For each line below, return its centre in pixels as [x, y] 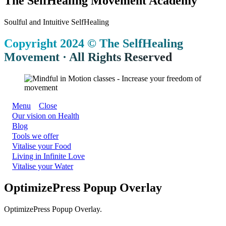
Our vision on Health [46, 116]
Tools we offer [35, 136]
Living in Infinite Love [48, 156]
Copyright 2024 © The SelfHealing [94, 44]
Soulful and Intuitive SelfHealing [56, 22]
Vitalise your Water [43, 166]
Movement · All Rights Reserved [88, 57]
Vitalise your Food [42, 146]
